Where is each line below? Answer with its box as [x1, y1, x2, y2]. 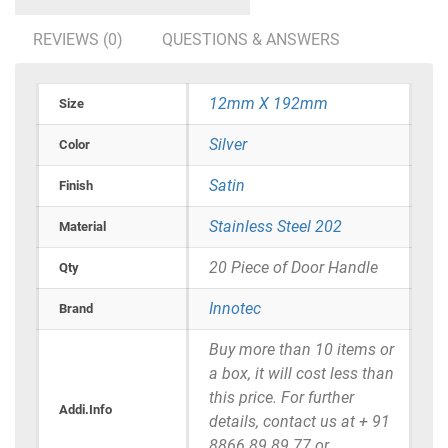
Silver [209, 135, 247, 155]
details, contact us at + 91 [209, 412, 390, 432]
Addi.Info [59, 402, 112, 418]
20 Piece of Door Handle [209, 258, 378, 278]
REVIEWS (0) [33, 30, 123, 50]
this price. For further [209, 388, 354, 408]
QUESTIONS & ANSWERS [162, 30, 340, 50]
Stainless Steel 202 [209, 217, 342, 237]
